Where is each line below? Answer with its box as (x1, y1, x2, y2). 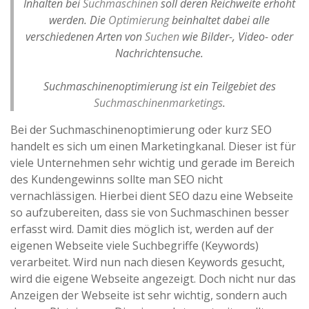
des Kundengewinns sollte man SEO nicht (10, 172, 223, 188)
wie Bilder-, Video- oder (179, 29, 293, 45)
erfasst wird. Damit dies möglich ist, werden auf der (10, 221, 274, 237)
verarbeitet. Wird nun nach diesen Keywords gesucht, (10, 255, 285, 270)
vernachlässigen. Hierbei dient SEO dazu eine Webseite (10, 188, 293, 204)
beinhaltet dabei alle (169, 12, 270, 28)
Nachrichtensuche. (115, 46, 203, 61)
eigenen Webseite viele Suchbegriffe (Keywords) (10, 238, 259, 254)
